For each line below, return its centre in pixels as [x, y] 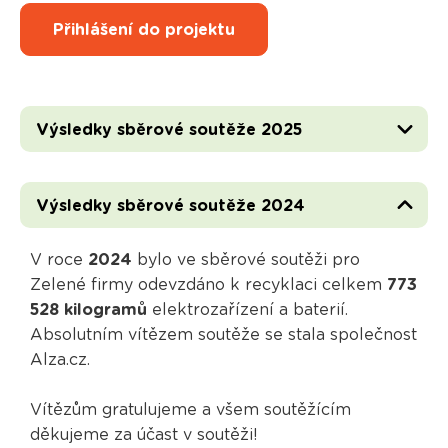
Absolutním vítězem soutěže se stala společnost [223, 335]
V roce [58, 260]
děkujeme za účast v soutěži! [143, 435]
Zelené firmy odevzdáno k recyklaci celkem [208, 285]
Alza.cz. [59, 360]
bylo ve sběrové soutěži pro [245, 260]
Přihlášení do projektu [143, 29]
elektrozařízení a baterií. [247, 310]
